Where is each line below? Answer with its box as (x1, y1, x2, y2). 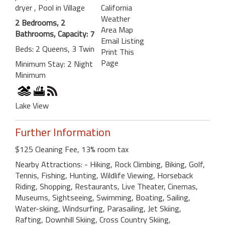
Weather (100, 12, 130, 25)
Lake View (15, 99, 49, 111)
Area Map (100, 23, 133, 36)
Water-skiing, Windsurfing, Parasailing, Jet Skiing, (15, 202, 181, 214)
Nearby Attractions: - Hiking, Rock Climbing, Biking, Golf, (15, 158, 205, 170)
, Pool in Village (34, 1, 85, 14)
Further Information (15, 123, 110, 141)
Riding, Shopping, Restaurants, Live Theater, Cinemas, (15, 180, 198, 192)
